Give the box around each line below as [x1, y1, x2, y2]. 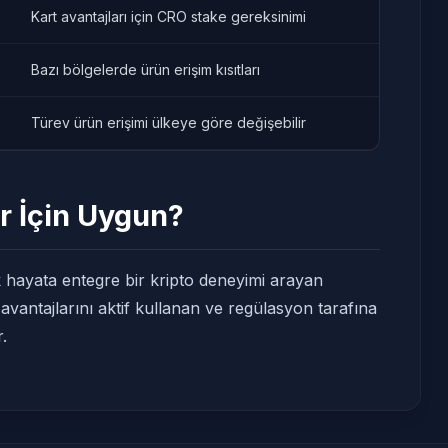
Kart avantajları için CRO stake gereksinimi [31, 8, 306, 25]
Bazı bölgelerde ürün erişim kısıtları [31, 61, 260, 78]
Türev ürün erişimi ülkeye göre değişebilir [31, 114, 306, 131]
